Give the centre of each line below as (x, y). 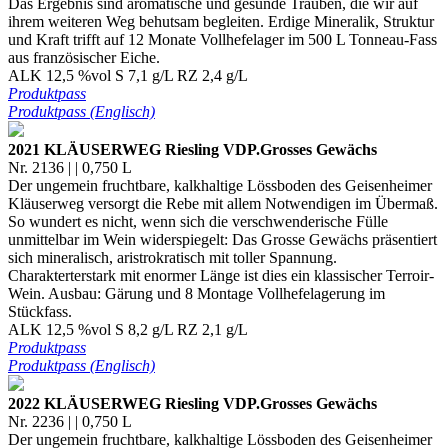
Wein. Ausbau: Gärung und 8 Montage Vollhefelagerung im (196, 294)
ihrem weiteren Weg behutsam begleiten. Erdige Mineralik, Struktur (221, 22)
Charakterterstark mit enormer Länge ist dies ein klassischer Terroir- (221, 276)
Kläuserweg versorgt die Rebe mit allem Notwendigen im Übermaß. (223, 204)
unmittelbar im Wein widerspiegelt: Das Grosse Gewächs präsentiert (222, 240)
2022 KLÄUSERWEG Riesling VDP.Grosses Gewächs (192, 404)
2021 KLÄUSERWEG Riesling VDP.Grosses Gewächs (192, 150)
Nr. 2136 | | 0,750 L (70, 168)
